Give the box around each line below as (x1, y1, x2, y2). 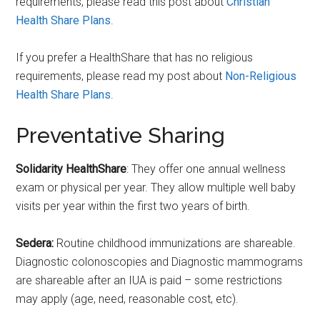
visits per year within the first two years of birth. (16, 199, 251, 214)
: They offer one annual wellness (126, 162, 286, 176)
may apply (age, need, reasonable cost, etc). (16, 292, 239, 306)
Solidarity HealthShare (16, 162, 127, 176)
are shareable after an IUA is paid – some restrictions (16, 274, 283, 288)
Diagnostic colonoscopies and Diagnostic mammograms (16, 255, 304, 269)
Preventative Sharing (16, 123, 226, 149)
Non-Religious (225, 69, 297, 84)
